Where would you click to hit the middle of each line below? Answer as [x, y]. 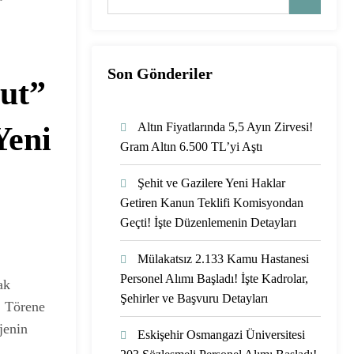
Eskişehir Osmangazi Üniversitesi [221, 334]
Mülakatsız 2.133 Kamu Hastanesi [223, 258]
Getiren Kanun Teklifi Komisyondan [212, 202]
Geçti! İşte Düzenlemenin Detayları [208, 222]
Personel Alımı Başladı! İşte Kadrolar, [214, 278]
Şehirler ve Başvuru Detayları [194, 298]
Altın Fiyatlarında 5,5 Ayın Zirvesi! [225, 126]
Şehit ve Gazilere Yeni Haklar [211, 183]
